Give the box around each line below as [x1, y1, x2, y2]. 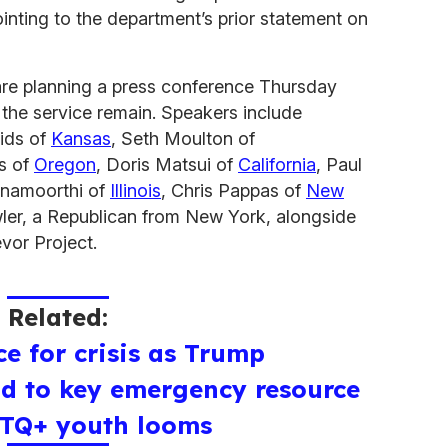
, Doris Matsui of [96, 153, 238, 175]
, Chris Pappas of [161, 179, 306, 201]
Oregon [34, 153, 96, 175]
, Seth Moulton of [111, 127, 255, 149]
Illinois [110, 179, 161, 201]
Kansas [51, 127, 111, 149]
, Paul [316, 153, 362, 175]
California [238, 153, 316, 175]
